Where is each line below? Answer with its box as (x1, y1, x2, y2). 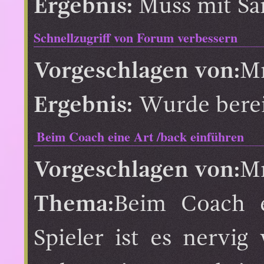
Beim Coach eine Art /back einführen (37, 126, 244, 146)
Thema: (34, 193, 114, 216)
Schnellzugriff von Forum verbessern (34, 27, 237, 47)
